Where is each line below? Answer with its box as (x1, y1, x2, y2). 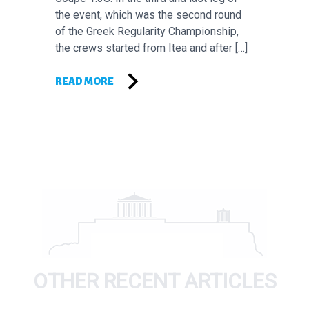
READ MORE (55, 75, 114, 87)
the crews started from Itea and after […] (55, 41, 248, 54)
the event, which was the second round (55, 8, 241, 21)
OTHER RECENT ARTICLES (32, 268, 277, 293)
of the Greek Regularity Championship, (55, 24, 239, 38)
